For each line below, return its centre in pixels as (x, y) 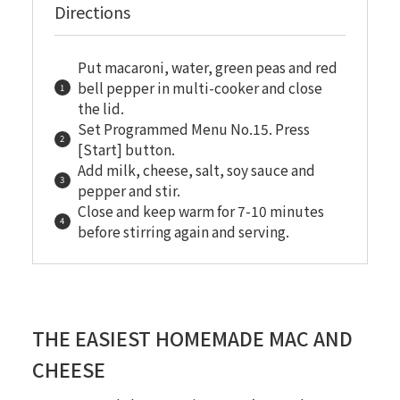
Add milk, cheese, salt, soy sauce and (196, 169)
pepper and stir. (129, 190)
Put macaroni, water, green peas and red (207, 67)
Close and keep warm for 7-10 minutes (200, 210)
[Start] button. (126, 149)
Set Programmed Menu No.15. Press (193, 128)
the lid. (100, 108)
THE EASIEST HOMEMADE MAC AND (192, 338)
